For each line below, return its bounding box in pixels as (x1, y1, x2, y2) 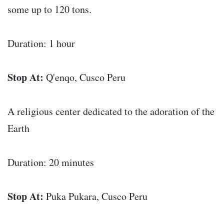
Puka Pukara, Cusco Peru (43, 189, 147, 203)
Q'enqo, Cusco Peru (43, 70, 125, 84)
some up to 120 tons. (7, 2, 91, 16)
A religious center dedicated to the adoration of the (7, 104, 214, 118)
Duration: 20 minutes (7, 155, 94, 169)
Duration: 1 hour (7, 36, 75, 50)
